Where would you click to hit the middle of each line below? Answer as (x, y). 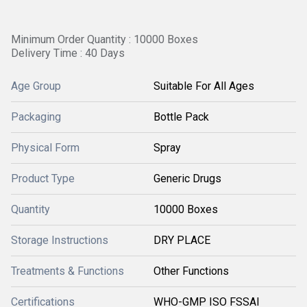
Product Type (43, 179)
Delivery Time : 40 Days (68, 53)
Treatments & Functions (67, 271)
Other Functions (191, 271)
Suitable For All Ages (204, 86)
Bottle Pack (181, 117)
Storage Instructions (60, 240)
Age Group (36, 86)
